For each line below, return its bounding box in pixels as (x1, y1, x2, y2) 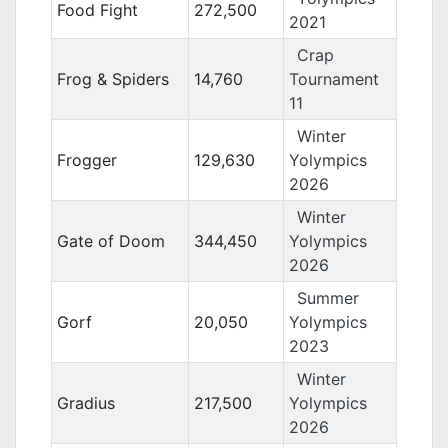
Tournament (288, 69, 379, 89)
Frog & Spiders (56, 69, 169, 89)
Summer (296, 288, 359, 308)
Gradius (56, 393, 115, 413)
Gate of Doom (56, 231, 165, 251)
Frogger (56, 150, 117, 170)
